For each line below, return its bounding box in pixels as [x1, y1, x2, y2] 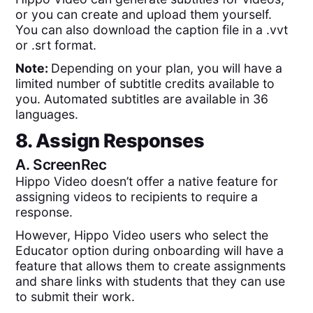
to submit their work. [15, 289, 136, 304]
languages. [15, 106, 79, 122]
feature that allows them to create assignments [15, 258, 286, 273]
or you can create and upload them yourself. [15, 7, 272, 22]
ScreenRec [33, 156, 107, 174]
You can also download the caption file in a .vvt [15, 22, 289, 38]
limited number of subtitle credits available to [15, 75, 275, 91]
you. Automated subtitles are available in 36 [15, 91, 269, 106]
